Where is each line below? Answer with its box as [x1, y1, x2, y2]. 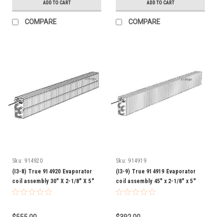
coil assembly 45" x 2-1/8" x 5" [116, 177, 196, 185]
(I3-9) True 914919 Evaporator [116, 168, 196, 175]
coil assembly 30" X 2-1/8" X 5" [12, 177, 94, 185]
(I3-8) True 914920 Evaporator [12, 168, 93, 175]
